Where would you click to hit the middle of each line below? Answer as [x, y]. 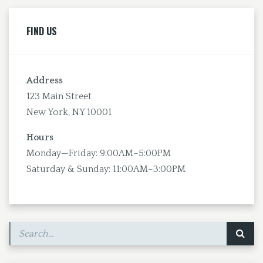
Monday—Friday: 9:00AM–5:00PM [99, 153]
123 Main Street [59, 96]
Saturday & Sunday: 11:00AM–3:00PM [106, 169]
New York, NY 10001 [69, 112]
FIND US [42, 31]
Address [45, 80]
